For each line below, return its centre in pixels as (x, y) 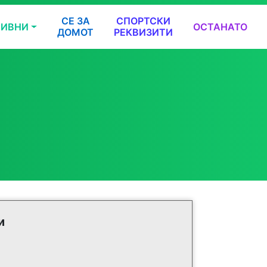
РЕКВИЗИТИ (144, 32)
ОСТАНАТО (221, 27)
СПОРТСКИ (144, 21)
